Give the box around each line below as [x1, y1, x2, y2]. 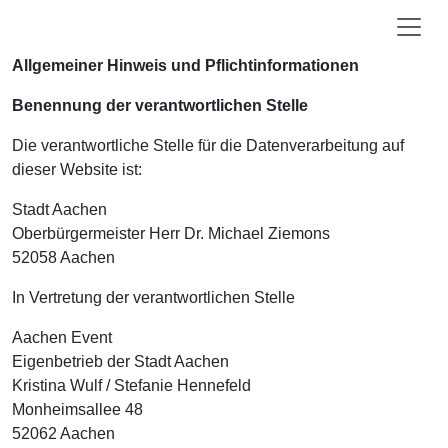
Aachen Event [12, 329, 112, 346]
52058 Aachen [12, 249, 115, 266]
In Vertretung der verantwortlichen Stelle [12, 289, 295, 306]
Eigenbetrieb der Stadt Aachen [12, 353, 229, 370]
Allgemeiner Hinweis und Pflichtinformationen [12, 57, 359, 74]
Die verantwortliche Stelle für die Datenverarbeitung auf [12, 137, 404, 154]
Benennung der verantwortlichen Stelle [12, 97, 308, 114]
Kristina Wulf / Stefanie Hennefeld [12, 377, 251, 394]
